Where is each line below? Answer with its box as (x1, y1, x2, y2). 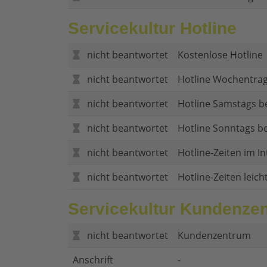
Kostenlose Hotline (178, 48, 263, 62)
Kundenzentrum (178, 229, 251, 243)
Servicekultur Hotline (68, 19, 237, 38)
